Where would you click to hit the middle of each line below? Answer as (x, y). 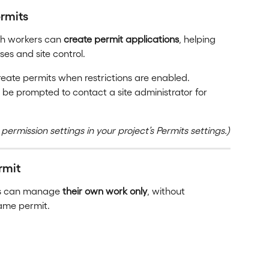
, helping (198, 39)
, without (167, 190)
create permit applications (121, 39)
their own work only (105, 190)
